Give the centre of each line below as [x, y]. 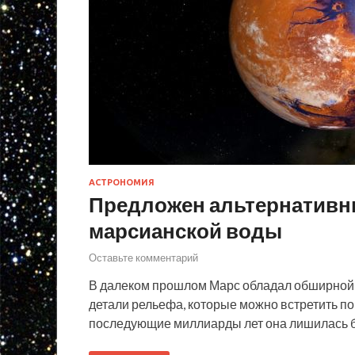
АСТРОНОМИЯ [122, 183]
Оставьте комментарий [143, 257]
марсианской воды [185, 231]
